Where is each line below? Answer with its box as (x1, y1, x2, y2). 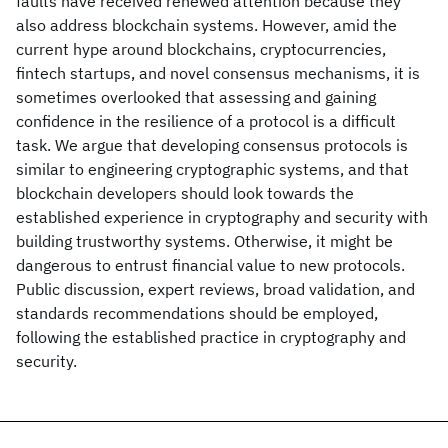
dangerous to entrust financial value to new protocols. (16, 255, 405, 275)
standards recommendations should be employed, (16, 303, 378, 323)
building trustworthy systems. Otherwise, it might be (16, 231, 393, 251)
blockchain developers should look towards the (16, 183, 354, 203)
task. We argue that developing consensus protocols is (16, 135, 408, 155)
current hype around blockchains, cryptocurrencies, (16, 39, 386, 59)
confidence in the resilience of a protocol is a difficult (16, 111, 396, 131)
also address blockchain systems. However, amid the (16, 15, 397, 35)
